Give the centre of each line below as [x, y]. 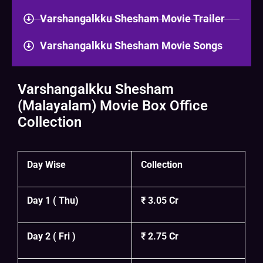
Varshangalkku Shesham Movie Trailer [132, 19]
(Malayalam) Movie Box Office [113, 106]
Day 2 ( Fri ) [51, 237]
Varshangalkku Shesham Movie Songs [131, 46]
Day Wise [46, 165]
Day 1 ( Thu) [53, 201]
